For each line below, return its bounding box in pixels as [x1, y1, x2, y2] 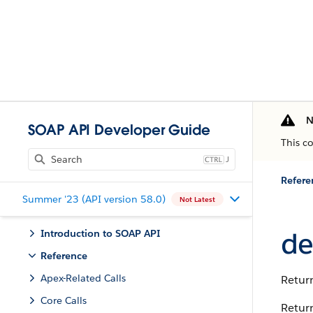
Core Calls [41, 294, 87, 307]
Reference [41, 249, 87, 262]
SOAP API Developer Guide [28, 121, 211, 139]
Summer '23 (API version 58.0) [22, 192, 166, 205]
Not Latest [180, 194, 215, 204]
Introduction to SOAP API [41, 227, 160, 240]
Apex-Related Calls [41, 272, 126, 284]
